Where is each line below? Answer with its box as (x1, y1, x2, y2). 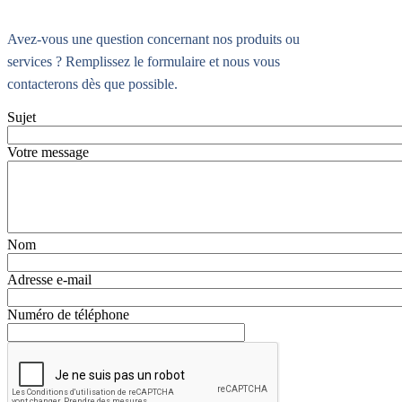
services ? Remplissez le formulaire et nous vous (7, 54, 280, 70)
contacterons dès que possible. (7, 76, 178, 92)
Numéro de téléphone (7, 307, 129, 323)
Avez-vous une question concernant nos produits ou (7, 31, 300, 48)
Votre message (7, 144, 89, 161)
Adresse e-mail (7, 272, 92, 288)
